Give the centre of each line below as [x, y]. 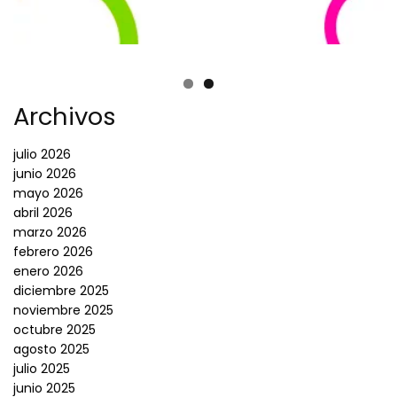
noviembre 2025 [63, 311]
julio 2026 [42, 155]
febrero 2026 [53, 252]
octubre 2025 [54, 330]
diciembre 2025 [61, 291]
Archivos [65, 116]
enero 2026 [48, 272]
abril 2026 [43, 213]
